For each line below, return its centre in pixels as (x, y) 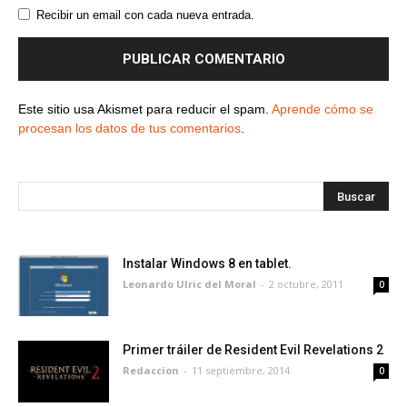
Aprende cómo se (323, 109)
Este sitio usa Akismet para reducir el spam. (145, 109)
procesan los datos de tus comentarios (129, 128)
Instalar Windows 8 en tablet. (207, 263)
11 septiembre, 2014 (241, 370)
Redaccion (151, 370)
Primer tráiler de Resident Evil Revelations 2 (253, 349)
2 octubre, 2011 (306, 283)
